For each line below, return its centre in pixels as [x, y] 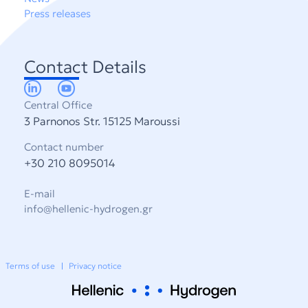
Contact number [64, 146]
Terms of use [30, 266]
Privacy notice [95, 266]
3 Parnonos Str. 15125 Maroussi [102, 121]
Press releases [57, 13]
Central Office [58, 105]
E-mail [40, 193]
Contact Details [85, 67]
